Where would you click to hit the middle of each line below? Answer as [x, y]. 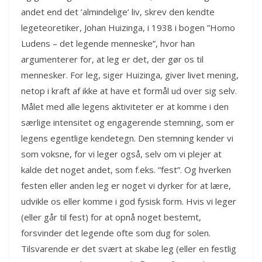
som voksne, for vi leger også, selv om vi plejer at [121, 154]
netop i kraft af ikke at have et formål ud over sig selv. [129, 90]
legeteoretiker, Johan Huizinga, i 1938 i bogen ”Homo [128, 27]
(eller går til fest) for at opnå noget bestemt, [111, 217]
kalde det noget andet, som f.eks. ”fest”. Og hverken [126, 169]
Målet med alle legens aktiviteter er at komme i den [125, 106]
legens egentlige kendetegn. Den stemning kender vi [127, 138]
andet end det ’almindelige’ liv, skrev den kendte [118, 11]
